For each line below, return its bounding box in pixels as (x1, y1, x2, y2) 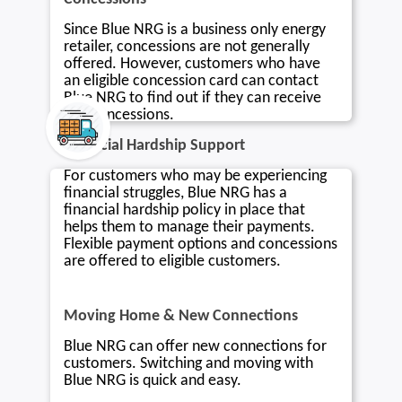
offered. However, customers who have (64, 55, 321, 73)
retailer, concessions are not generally (64, 38, 310, 56)
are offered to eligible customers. (64, 252, 282, 270)
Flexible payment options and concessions (64, 235, 338, 253)
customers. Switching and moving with (64, 354, 314, 372)
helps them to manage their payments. (64, 218, 316, 236)
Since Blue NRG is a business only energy (64, 21, 327, 39)
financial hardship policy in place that (64, 201, 306, 219)
